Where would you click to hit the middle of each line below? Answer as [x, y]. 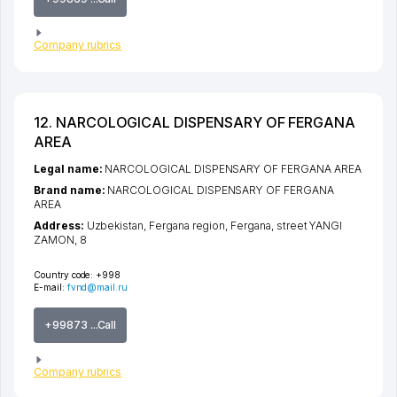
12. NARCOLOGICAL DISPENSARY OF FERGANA [195, 123]
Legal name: [70, 169]
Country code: [64, 275]
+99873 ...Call [81, 325]
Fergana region [187, 226]
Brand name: [71, 191]
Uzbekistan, [117, 226]
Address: [60, 226]
